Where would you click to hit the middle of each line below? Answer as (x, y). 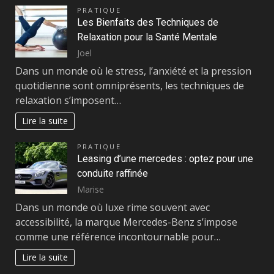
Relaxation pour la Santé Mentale (147, 37)
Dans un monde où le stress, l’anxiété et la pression (133, 71)
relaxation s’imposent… (68, 100)
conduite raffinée (113, 174)
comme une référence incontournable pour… (118, 236)
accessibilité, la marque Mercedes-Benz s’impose (126, 222)
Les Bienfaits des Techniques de (148, 23)
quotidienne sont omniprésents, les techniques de (130, 85)
